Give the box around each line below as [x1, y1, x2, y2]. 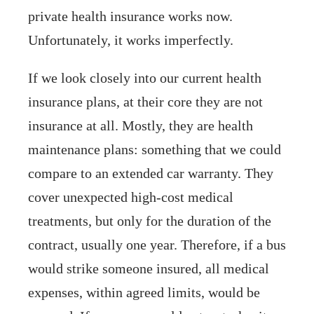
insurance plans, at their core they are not [28, 93, 263, 109]
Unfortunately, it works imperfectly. [28, 32, 233, 48]
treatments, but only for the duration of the [28, 212, 271, 228]
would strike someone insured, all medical [28, 260, 269, 276]
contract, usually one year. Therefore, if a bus [28, 236, 286, 252]
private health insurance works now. [28, 8, 233, 24]
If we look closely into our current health [28, 69, 261, 86]
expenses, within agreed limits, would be [28, 284, 260, 300]
